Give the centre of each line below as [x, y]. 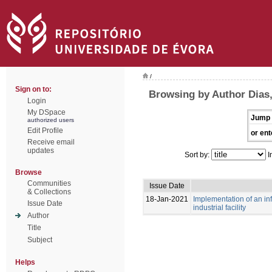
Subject [40, 240]
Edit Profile [45, 131]
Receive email [51, 142]
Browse [29, 172]
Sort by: [198, 155]
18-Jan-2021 [167, 199]
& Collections [49, 192]
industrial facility [219, 207]
